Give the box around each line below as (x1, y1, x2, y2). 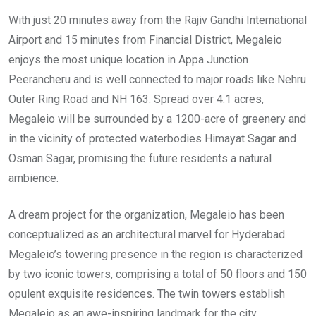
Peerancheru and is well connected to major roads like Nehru (8, 73, 306, 87)
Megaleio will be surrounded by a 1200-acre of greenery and (8, 112, 306, 126)
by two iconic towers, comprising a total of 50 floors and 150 (8, 267, 307, 281)
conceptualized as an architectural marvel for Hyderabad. (8, 228, 287, 242)
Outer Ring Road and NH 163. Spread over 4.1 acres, (8, 92, 264, 107)
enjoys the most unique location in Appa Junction (8, 53, 248, 67)
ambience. (8, 171, 59, 186)
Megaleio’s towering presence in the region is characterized (8, 248, 303, 262)
